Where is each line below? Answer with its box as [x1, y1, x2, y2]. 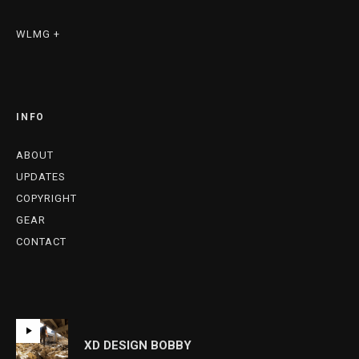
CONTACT [16, 236, 67, 248]
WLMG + [16, 28, 60, 41]
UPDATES [16, 171, 66, 184]
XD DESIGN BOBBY [84, 337, 192, 353]
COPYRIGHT [16, 192, 77, 205]
